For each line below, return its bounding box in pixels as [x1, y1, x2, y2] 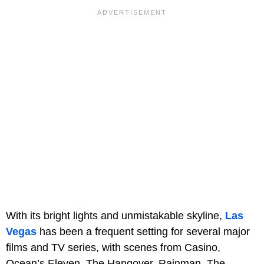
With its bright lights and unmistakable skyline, [6, 209, 225, 222]
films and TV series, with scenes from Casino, [6, 241, 220, 253]
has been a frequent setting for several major [37, 225, 250, 237]
